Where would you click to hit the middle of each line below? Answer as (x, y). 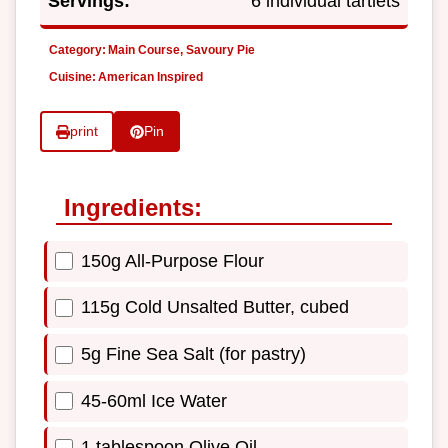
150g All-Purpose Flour (172, 260)
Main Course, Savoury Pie (181, 50)
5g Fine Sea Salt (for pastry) (193, 354)
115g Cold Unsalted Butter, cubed (215, 307)
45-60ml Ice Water (154, 400)
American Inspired (150, 77)
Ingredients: (133, 207)
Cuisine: (72, 77)
